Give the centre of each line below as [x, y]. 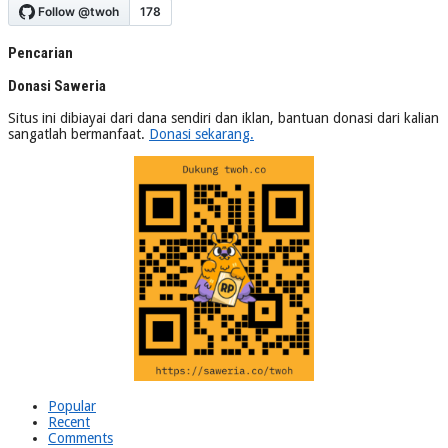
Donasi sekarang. [201, 133]
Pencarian [40, 52]
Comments [80, 437]
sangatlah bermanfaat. [78, 133]
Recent [69, 421]
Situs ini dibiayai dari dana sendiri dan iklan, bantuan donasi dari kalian [223, 117]
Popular [72, 405]
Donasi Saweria [57, 85]
